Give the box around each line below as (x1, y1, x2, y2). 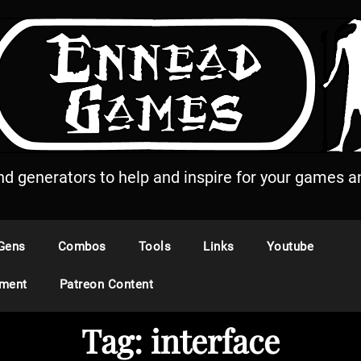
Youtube (266, 239, 313, 254)
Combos (57, 239, 106, 254)
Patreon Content (59, 276, 153, 292)
